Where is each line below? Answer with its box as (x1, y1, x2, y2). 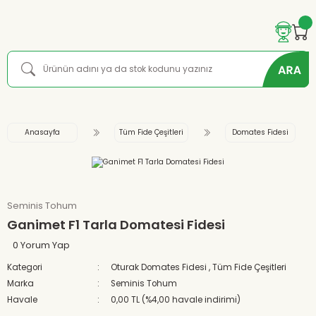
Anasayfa (25, 127, 60, 138)
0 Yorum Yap (13, 239, 70, 251)
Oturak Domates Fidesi (111, 262, 207, 273)
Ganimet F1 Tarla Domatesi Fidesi (7, 216, 225, 233)
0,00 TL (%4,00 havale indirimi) (111, 294, 241, 305)
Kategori (7, 262, 42, 273)
